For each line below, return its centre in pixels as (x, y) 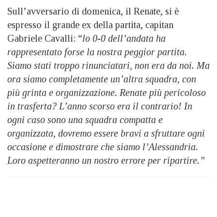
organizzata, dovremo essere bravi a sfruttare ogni (106, 133)
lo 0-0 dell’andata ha (124, 38)
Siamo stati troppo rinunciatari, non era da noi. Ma (108, 65)
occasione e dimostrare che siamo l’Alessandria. (103, 147)
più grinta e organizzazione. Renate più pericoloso (107, 92)
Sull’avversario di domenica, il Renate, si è (93, 11)
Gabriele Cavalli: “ (45, 38)
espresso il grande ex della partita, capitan (90, 24)
